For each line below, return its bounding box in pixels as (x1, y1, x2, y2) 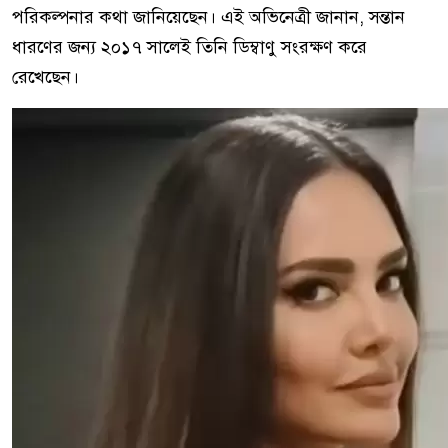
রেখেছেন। (12, 65, 79, 88)
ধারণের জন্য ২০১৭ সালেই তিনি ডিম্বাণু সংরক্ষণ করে (12, 35, 367, 58)
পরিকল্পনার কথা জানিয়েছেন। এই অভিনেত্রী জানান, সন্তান (12, 5, 405, 28)
